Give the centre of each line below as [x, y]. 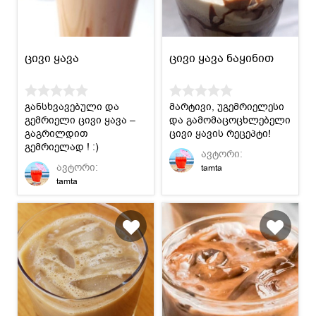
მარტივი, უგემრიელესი [227, 107]
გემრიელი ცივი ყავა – [80, 120]
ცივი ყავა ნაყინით [221, 58]
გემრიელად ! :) [62, 147]
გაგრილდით [57, 133]
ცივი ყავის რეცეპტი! [220, 133]
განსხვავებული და [72, 107]
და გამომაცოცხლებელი [230, 120]
